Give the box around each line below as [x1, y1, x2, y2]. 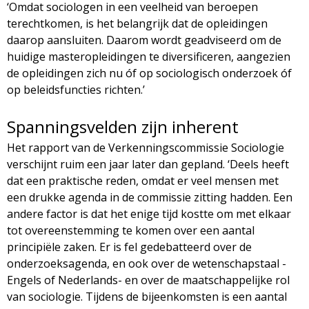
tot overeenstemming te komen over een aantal [7, 222, 255, 238]
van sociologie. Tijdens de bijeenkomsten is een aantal [7, 288, 287, 304]
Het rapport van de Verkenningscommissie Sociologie [7, 139, 284, 155]
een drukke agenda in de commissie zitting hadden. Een [7, 189, 292, 205]
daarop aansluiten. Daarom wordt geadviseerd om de [7, 32, 281, 48]
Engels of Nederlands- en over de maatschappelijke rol [7, 272, 290, 288]
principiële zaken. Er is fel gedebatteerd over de [7, 239, 252, 255]
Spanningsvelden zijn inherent [7, 114, 239, 138]
